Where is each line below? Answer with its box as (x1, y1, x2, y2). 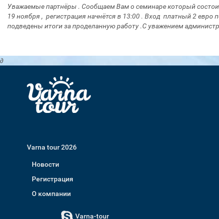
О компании (32, 190, 71, 197)
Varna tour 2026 (27, 143, 77, 151)
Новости (32, 160, 59, 168)
